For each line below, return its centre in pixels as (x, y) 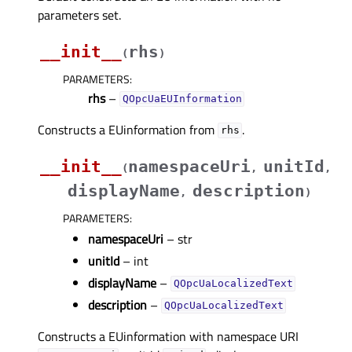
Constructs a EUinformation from (128, 129)
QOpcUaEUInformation (182, 99)
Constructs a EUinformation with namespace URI (168, 336)
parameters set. (79, 15)
